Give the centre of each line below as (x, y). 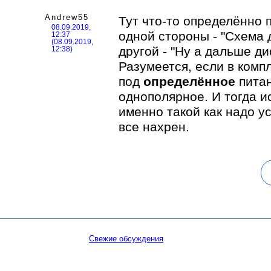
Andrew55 (67, 17)
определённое (189, 81)
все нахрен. (154, 127)
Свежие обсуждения (126, 239)
